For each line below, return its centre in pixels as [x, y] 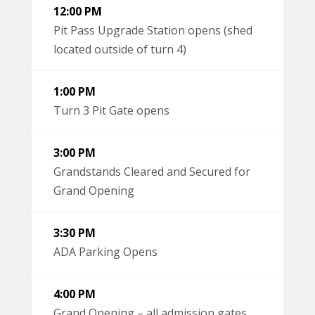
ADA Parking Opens [105, 251]
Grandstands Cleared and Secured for [152, 171]
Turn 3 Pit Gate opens [111, 110]
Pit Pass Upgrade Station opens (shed [153, 30]
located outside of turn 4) [120, 49]
